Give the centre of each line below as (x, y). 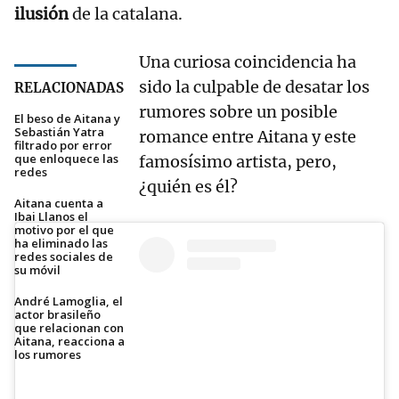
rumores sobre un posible (238, 112)
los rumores (48, 355)
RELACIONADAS (69, 88)
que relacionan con (69, 328)
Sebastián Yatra (59, 132)
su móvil (37, 270)
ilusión (41, 14)
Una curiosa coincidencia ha (248, 62)
